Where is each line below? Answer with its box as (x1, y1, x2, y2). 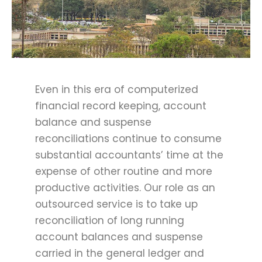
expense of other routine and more (35, 164, 212, 178)
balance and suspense (35, 115, 151, 129)
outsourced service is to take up (35, 197, 198, 211)
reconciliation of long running (35, 213, 184, 227)
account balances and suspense (35, 230, 203, 244)
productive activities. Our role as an (35, 181, 215, 195)
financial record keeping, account (35, 99, 206, 113)
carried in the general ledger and (35, 246, 204, 260)
